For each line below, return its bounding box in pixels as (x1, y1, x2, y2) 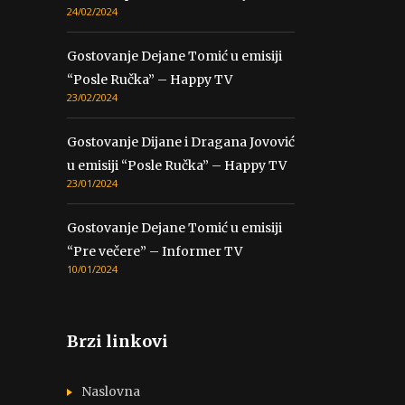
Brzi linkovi (67, 330, 168, 352)
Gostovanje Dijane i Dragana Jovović (67, 133, 295, 150)
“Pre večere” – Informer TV (67, 242, 242, 259)
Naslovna (81, 382, 140, 400)
